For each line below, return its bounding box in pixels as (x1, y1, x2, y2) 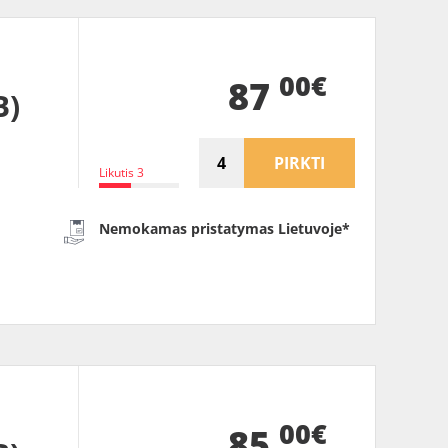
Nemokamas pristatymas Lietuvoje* (99, 218, 351, 238)
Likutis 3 (99, 163, 144, 181)
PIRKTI (274, 151, 325, 174)
